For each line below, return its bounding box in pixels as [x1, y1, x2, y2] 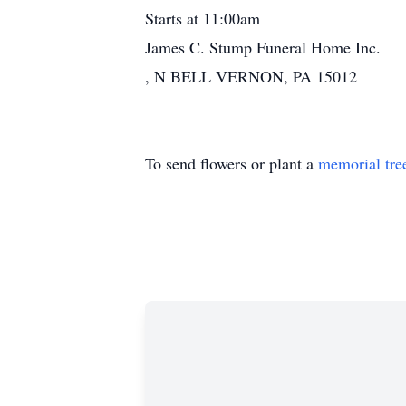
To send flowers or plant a [145, 152, 318, 174]
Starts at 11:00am [145, 7, 260, 29]
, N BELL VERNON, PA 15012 [145, 65, 357, 87]
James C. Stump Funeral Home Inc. [145, 36, 381, 58]
